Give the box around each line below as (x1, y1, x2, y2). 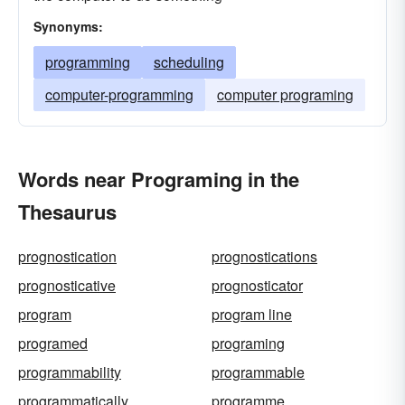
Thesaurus (18, 197, 117, 226)
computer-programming (45, 84, 193, 105)
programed (18, 333, 88, 353)
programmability (18, 362, 121, 382)
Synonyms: (33, 17, 103, 35)
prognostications (212, 246, 317, 267)
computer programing (217, 84, 353, 105)
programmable (212, 362, 305, 382)
